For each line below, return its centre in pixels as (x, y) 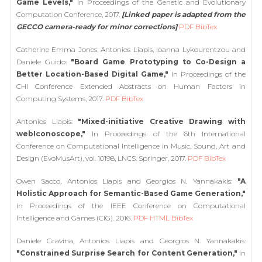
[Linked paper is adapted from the (184, 14)
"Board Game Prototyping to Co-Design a (158, 62)
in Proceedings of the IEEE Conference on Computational (131, 206)
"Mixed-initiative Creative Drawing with (162, 121)
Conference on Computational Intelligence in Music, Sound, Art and (131, 146)
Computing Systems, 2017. (61, 99)
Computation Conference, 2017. (69, 14)
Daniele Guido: (44, 62)
